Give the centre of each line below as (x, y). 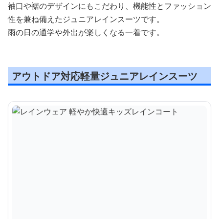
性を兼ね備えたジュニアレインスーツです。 (86, 19)
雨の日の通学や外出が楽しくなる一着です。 (86, 32)
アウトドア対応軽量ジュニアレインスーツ (105, 76)
